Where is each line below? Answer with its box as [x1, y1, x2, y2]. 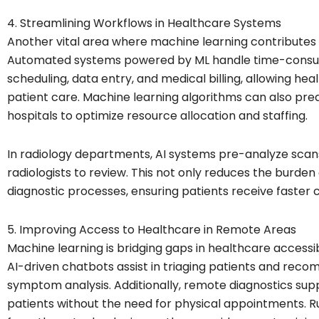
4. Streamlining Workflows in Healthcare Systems [7, 14, 281, 31]
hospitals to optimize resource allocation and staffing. [7, 107, 308, 124]
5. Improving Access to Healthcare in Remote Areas [7, 221, 296, 238]
